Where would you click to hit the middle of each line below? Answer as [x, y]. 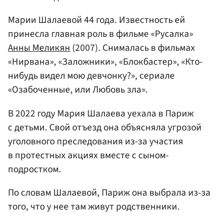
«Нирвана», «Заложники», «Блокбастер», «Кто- [105, 62]
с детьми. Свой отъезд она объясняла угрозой [105, 127]
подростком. [35, 169]
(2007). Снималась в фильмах [133, 48]
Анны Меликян [39, 48]
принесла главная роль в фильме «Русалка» [101, 34]
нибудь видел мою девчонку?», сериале [91, 76]
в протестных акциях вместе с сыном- [88, 155]
